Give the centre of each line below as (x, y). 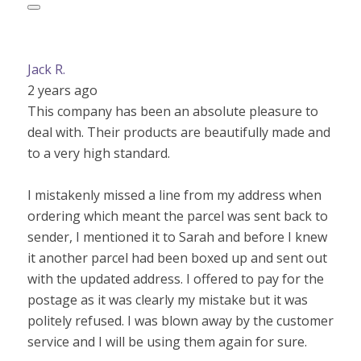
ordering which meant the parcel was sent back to (177, 216)
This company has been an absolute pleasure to (172, 111)
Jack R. (46, 69)
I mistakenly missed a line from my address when (174, 195)
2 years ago (62, 90)
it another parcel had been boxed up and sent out (177, 257)
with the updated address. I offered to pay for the (175, 278)
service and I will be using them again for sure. (167, 341)
